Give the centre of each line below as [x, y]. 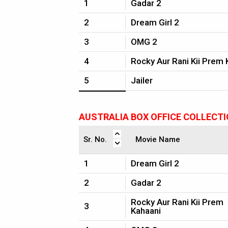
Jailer [142, 80]
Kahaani [146, 211]
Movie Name [158, 139]
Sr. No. [95, 139]
